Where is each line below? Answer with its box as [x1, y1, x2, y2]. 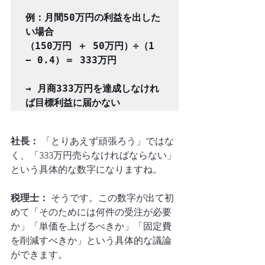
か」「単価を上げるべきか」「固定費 [11, 221, 172, 232]
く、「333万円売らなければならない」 [11, 150, 176, 161]
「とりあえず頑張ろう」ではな [39, 135, 174, 147]
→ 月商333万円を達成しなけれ [25, 83, 159, 94]
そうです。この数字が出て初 [49, 192, 174, 203]
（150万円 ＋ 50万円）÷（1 [25, 40, 154, 51]
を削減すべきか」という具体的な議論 [11, 235, 172, 246]
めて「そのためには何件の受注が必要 [11, 206, 172, 218]
